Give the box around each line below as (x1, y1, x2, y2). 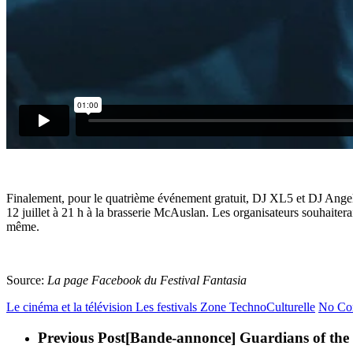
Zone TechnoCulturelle (200, 300, 315, 314)
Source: (6, 273, 47, 287)
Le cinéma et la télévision (6, 300, 132, 314)
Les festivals (136, 300, 197, 314)
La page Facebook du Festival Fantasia (47, 273, 247, 287)
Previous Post (38, 329, 125, 346)
